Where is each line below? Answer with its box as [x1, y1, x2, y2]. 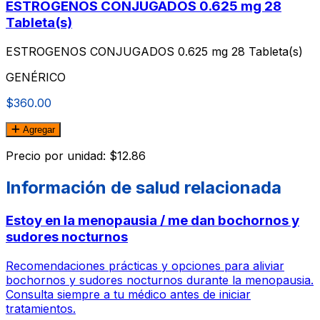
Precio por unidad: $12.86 [6, 149, 146, 164]
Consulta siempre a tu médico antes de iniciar [6, 286, 251, 301]
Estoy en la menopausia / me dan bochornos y [6, 211, 299, 229]
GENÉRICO [6, 70, 66, 85]
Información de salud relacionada [6, 177, 281, 198]
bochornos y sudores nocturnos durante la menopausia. [6, 272, 314, 287]
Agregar [20, 124, 55, 136]
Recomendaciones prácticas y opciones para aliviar [6, 258, 284, 273]
